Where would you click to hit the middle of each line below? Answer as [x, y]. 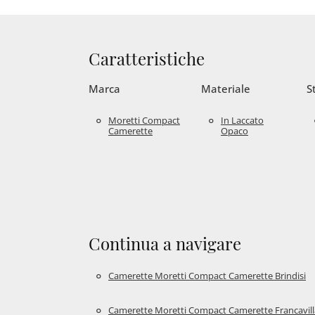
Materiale [226, 89]
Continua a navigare [165, 244]
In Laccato [242, 120]
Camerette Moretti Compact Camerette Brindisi [207, 275]
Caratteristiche [147, 59]
